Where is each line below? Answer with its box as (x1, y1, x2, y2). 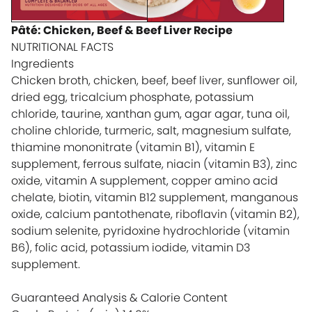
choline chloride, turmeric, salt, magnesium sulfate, (11, 122, 291, 139)
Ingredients (11, 55, 74, 72)
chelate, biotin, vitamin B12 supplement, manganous (11, 189, 298, 205)
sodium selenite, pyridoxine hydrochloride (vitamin (11, 222, 290, 239)
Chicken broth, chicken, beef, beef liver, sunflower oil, (11, 72, 297, 88)
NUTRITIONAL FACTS (11, 38, 114, 55)
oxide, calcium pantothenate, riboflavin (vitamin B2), (11, 205, 299, 222)
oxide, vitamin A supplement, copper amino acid (11, 172, 278, 189)
